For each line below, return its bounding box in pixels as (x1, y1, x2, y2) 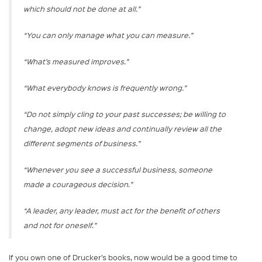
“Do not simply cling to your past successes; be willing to (23, 109, 226, 119)
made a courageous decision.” (23, 180, 133, 189)
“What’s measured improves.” (23, 57, 129, 67)
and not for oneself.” (23, 220, 96, 230)
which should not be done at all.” (23, 4, 140, 14)
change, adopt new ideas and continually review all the (23, 124, 222, 134)
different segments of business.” (23, 139, 140, 149)
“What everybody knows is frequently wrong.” (23, 83, 187, 93)
